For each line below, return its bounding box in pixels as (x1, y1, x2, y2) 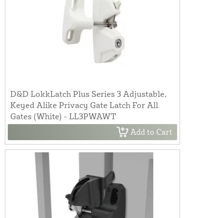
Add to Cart (130, 127, 172, 137)
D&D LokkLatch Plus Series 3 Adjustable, (10, 88, 167, 99)
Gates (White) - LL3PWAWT (10, 110, 116, 121)
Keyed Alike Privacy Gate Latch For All (10, 99, 158, 110)
